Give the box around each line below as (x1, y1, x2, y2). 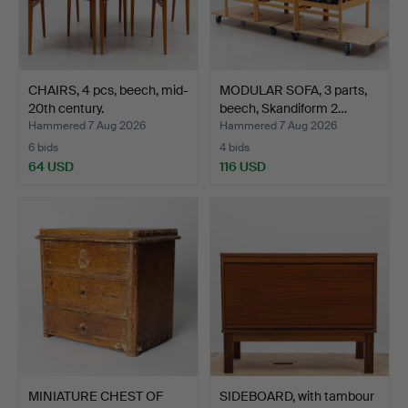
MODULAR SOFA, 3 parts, (219, 81, 367, 98)
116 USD (219, 158, 266, 175)
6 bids (28, 139, 58, 155)
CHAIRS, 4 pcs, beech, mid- (28, 81, 189, 98)
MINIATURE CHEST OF (28, 387, 163, 404)
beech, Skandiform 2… (219, 99, 347, 117)
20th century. (28, 99, 104, 117)
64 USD (28, 158, 74, 175)
